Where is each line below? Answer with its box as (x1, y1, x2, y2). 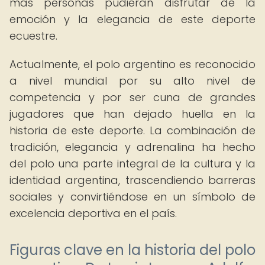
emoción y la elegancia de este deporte (9, 12, 256, 27)
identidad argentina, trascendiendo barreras (9, 173, 256, 188)
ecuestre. (9, 28, 57, 43)
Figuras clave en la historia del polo (9, 240, 256, 260)
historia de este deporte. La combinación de (9, 123, 256, 138)
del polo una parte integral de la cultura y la (9, 156, 256, 171)
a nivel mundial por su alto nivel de (9, 73, 256, 88)
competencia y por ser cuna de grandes (9, 90, 256, 105)
